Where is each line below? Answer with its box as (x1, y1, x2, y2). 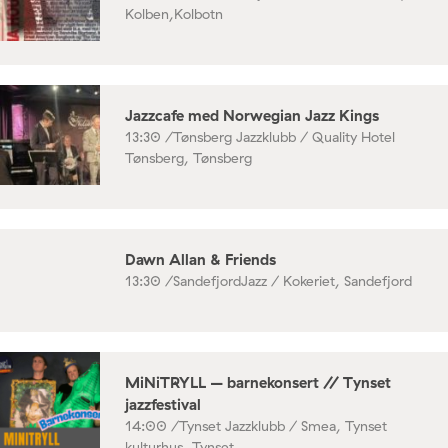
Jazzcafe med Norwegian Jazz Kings (125, 105, 379, 125)
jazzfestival (125, 394, 201, 414)
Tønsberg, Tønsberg (125, 148, 252, 167)
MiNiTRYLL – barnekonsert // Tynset (125, 372, 391, 392)
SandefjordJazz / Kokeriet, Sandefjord (173, 271, 412, 290)
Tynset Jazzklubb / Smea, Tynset (179, 416, 387, 435)
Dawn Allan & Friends (125, 249, 276, 269)
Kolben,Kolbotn (125, 4, 223, 23)
